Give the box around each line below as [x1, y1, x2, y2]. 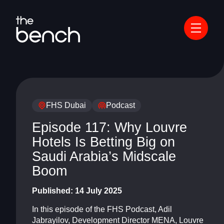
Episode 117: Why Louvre [32, 119, 187, 135]
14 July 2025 [75, 186, 122, 195]
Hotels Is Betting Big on [32, 133, 175, 149]
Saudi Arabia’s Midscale [32, 148, 176, 164]
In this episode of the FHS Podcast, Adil [32, 205, 172, 214]
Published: [32, 186, 75, 195]
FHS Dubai [46, 100, 86, 109]
